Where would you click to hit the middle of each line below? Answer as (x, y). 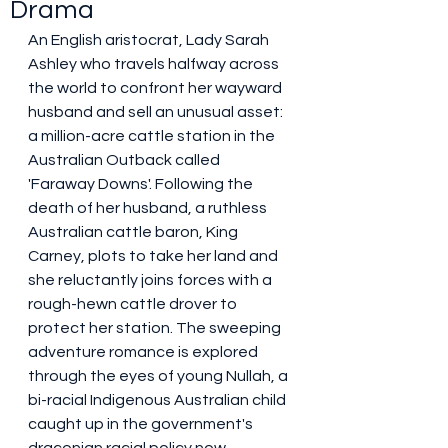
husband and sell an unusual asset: (157, 112)
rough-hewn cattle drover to (134, 304)
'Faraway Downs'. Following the (142, 184)
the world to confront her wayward (156, 88)
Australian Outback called (125, 160)
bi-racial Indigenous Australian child (158, 400)
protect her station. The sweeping (156, 328)
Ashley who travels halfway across (155, 64)
